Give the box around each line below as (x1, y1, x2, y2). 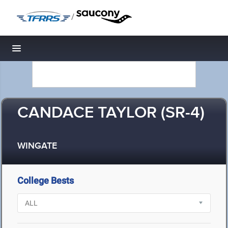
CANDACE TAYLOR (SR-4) (17, 103, 205, 124)
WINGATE (17, 140, 57, 152)
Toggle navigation (17, 46, 85, 56)
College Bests (17, 175, 74, 186)
